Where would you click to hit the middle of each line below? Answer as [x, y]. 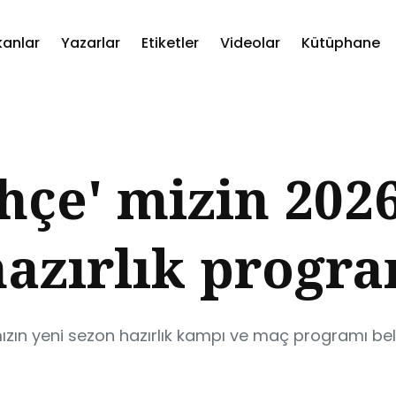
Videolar [250, 43]
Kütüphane [341, 43]
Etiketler [170, 43]
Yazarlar [91, 43]
